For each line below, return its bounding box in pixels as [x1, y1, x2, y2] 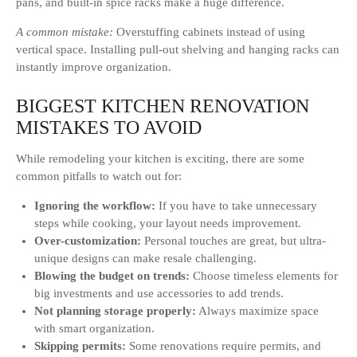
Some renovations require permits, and [125, 339, 321, 353]
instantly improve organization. [16, 61, 171, 74]
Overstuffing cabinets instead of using [113, 25, 305, 39]
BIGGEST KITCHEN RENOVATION [16, 96, 309, 117]
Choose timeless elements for [189, 269, 338, 283]
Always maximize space [195, 304, 319, 318]
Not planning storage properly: [33, 304, 196, 318]
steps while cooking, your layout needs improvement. [33, 217, 301, 230]
